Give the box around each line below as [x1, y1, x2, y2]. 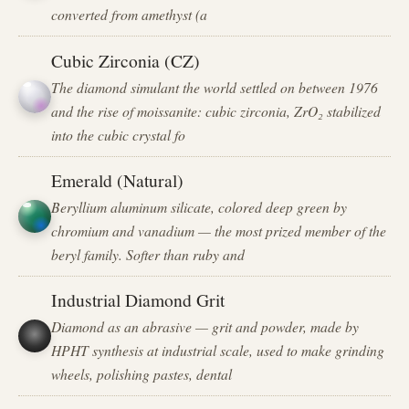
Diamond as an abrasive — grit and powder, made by [51, 317, 360, 337]
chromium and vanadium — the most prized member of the [51, 220, 387, 240]
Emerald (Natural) [51, 167, 184, 192]
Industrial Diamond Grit [51, 288, 225, 312]
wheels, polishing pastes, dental [51, 364, 233, 384]
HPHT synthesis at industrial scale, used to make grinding [51, 341, 385, 361]
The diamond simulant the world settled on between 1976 [51, 77, 379, 97]
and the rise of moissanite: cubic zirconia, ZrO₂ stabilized [51, 100, 382, 121]
